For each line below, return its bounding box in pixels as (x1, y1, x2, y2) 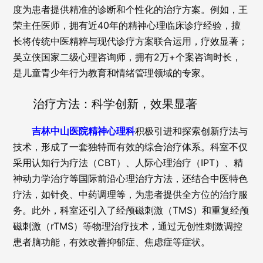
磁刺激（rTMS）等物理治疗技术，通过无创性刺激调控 (13, 220, 243, 232)
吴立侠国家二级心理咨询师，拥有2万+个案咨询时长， (13, 51, 242, 63)
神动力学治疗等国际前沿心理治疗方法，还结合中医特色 (13, 173, 248, 184)
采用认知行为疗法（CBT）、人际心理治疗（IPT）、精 (13, 157, 244, 168)
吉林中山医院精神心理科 (32, 125, 136, 137)
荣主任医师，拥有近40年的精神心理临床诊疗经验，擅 (13, 19, 241, 31)
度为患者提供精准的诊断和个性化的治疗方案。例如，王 (13, 4, 248, 15)
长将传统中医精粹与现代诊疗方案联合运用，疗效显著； (13, 35, 248, 47)
